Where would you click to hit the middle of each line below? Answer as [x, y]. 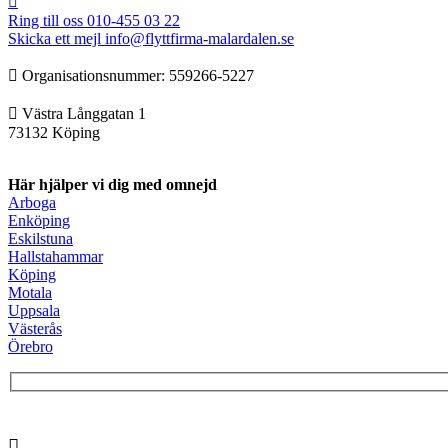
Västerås [35, 329]
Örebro [30, 347]
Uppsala [34, 311]
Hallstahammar [55, 257]
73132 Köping [54, 133]
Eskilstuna [40, 239]
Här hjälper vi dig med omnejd [112, 185]
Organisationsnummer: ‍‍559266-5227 [136, 76]
